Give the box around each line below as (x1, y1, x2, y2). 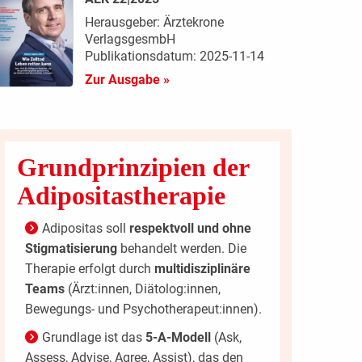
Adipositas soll (41, 221, 129, 237)
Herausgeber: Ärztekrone (84, 15, 224, 31)
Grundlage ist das (41, 330, 145, 346)
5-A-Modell (145, 330, 211, 346)
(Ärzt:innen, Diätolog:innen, (64, 281, 221, 297)
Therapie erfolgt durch (24, 261, 154, 277)
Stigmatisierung (24, 241, 117, 257)
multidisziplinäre (154, 261, 250, 277)
